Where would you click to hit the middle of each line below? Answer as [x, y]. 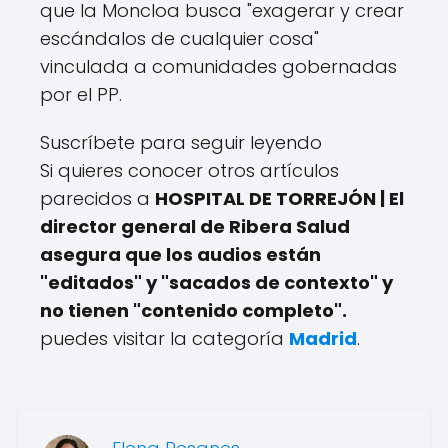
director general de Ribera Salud [195, 226]
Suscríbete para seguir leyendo [181, 142]
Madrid [323, 338]
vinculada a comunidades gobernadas [218, 66]
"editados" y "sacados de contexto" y [216, 282]
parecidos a [97, 198]
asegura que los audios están [180, 254]
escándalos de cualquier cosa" [179, 38]
